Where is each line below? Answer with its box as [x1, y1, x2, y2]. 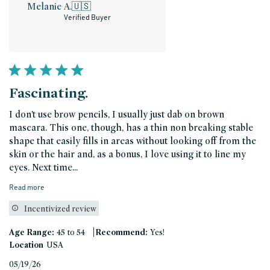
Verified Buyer [64, 13, 111, 22]
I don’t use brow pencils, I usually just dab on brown [9, 108, 224, 121]
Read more [9, 183, 45, 192]
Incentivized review [24, 203, 96, 213]
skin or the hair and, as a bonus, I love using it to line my [9, 148, 246, 160]
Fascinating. [9, 84, 88, 102]
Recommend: [95, 227, 147, 237]
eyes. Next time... [9, 162, 78, 174]
